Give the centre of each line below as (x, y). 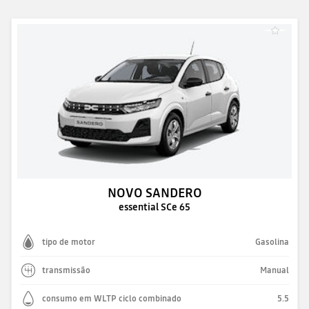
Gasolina (272, 242)
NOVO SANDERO (154, 193)
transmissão (66, 270)
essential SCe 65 (154, 207)
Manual (275, 270)
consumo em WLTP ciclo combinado (112, 299)
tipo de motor (69, 242)
